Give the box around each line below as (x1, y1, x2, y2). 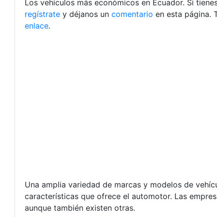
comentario (111, 9, 153, 19)
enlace (25, 21, 48, 31)
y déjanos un (60, 9, 109, 19)
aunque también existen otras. (25, 203, 135, 213)
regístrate (25, 9, 60, 19)
